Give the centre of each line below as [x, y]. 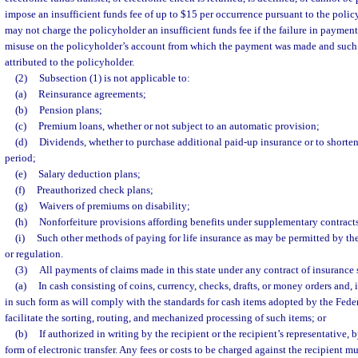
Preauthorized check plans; [95, 190]
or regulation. [34, 254]
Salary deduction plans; [89, 174]
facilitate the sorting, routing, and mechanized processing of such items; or [165, 318]
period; [20, 158]
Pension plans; [70, 110]
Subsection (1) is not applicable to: [114, 78]
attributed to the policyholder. [70, 62]
